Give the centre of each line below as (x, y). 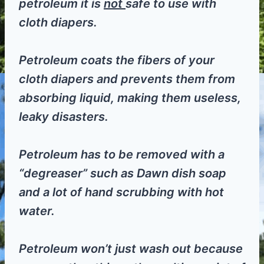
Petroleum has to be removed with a (122, 155)
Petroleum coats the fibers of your (117, 60)
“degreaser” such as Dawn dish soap (123, 174)
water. (37, 211)
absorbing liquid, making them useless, (130, 98)
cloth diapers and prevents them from (127, 79)
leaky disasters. (64, 117)
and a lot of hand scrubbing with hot (121, 192)
